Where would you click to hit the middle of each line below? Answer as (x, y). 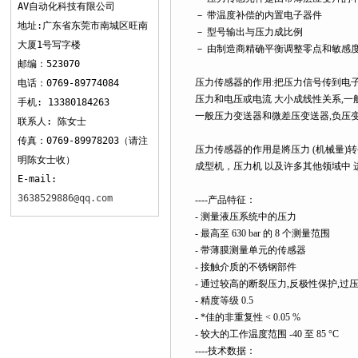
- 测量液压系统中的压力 (246, 217)
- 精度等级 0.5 (224, 300)
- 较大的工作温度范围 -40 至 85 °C (267, 334)
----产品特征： (225, 200)
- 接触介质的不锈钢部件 (246, 267)
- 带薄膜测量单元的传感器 (251, 250)
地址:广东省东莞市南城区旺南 (83, 26)
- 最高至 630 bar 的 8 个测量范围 (263, 233)
